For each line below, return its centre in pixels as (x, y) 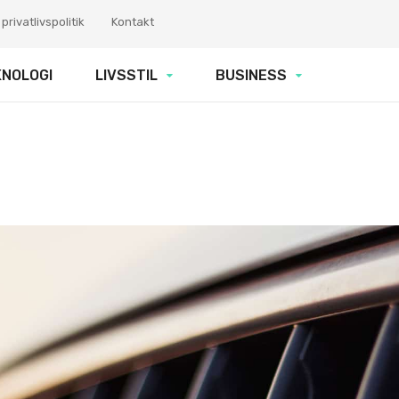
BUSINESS (251, 76)
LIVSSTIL (126, 76)
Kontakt (133, 22)
